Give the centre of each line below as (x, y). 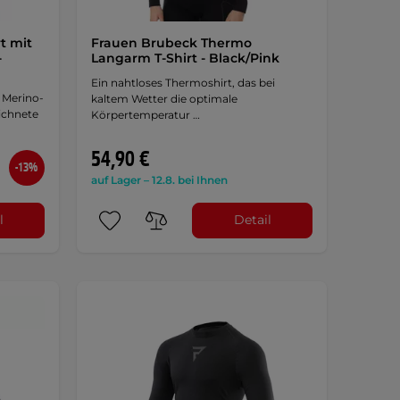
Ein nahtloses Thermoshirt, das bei (183, 82)
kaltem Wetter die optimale (164, 98)
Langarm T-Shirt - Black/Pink (185, 58)
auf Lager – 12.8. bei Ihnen (159, 179)
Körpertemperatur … (145, 114)
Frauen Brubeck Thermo (171, 42)
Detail (252, 220)
